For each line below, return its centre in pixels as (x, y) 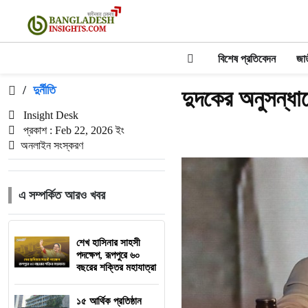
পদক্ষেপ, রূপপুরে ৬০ (108, 255)
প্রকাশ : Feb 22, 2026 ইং (73, 130)
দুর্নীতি (44, 90)
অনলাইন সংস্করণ (52, 145)
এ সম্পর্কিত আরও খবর (62, 195)
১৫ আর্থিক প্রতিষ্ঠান (109, 301)
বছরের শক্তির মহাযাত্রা (116, 267)
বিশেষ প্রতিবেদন (246, 59)
